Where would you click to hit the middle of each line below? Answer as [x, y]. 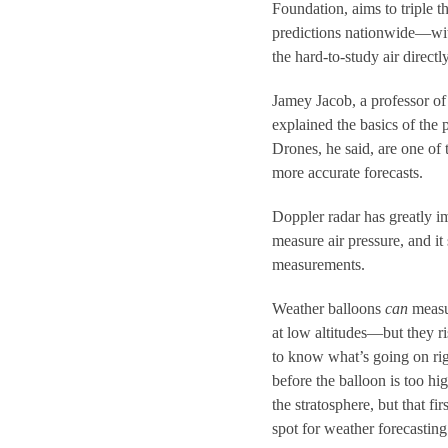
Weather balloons [328, 308]
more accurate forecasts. [347, 172]
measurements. [318, 264]
